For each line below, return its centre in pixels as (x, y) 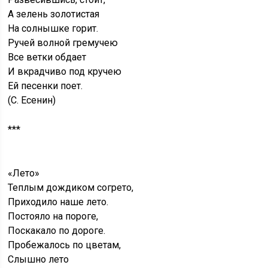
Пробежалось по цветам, (65, 245)
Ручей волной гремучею (63, 43)
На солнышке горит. (53, 29)
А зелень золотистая (54, 14)
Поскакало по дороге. (57, 231)
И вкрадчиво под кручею (65, 72)
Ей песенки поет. (45, 86)
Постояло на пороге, (53, 217)
